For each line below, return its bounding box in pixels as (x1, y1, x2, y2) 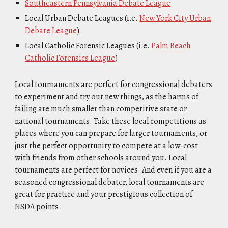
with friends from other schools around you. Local (15, 152, 187, 163)
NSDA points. (15, 201, 62, 212)
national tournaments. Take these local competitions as (15, 116, 207, 127)
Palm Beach (151, 40, 191, 51)
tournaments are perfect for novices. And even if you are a (15, 164, 212, 176)
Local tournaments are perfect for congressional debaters (15, 79, 213, 90)
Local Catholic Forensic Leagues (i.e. (25, 40, 152, 51)
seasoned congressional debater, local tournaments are (15, 177, 205, 188)
